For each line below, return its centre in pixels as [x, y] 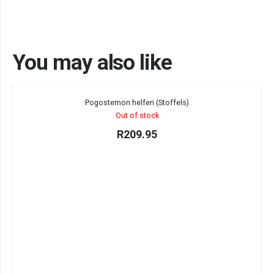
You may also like [93, 63]
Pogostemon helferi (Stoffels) [137, 102]
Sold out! [233, 99]
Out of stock [137, 115]
